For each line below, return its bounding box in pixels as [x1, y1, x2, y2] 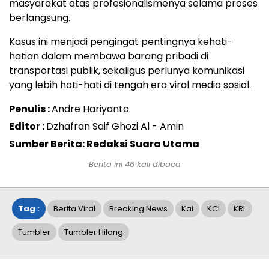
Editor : [9, 119, 46, 134]
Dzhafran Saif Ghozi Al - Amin [46, 119, 184, 134]
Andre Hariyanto [52, 102, 129, 116]
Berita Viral [53, 203, 95, 215]
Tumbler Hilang [64, 226, 123, 238]
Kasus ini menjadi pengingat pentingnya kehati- [9, 35, 232, 49]
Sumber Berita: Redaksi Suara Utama [9, 137, 199, 151]
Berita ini [88, 159, 125, 171]
